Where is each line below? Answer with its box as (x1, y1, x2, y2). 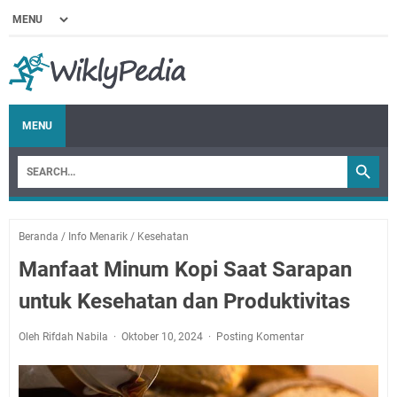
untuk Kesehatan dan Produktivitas (19, 289, 350, 314)
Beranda (19, 230, 58, 243)
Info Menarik (68, 230, 128, 243)
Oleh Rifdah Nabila (19, 331, 111, 343)
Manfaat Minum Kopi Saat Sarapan (19, 257, 352, 282)
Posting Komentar (216, 331, 304, 343)
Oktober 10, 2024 (121, 331, 206, 343)
